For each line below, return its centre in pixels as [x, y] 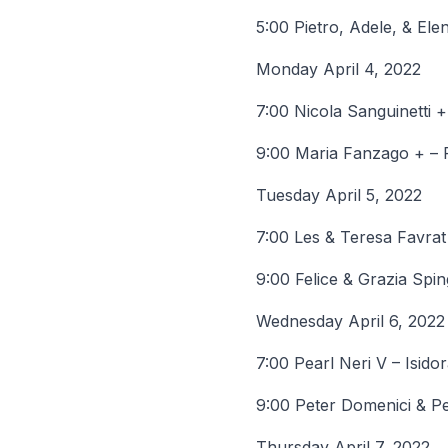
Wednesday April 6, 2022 [350, 321]
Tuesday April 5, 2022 [339, 195]
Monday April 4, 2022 [338, 69]
